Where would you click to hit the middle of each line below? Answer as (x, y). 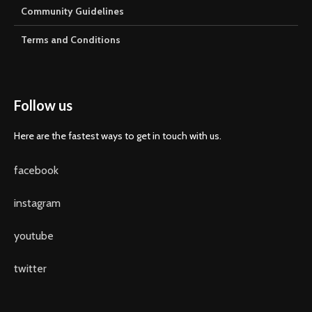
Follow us (43, 106)
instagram (37, 203)
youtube (34, 236)
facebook (36, 171)
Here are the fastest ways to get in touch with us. (118, 136)
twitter (30, 269)
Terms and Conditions (71, 40)
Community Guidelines (72, 11)
